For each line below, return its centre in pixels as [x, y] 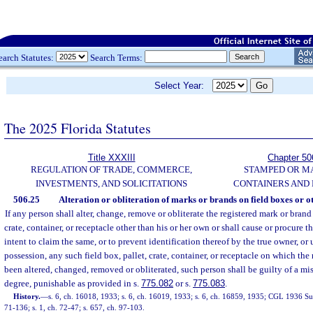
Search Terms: [116, 57]
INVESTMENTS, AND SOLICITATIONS [111, 183]
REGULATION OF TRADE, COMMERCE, [111, 169]
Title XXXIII [111, 158]
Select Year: [183, 86]
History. [27, 296]
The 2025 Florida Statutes [78, 128]
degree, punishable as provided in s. [73, 283]
